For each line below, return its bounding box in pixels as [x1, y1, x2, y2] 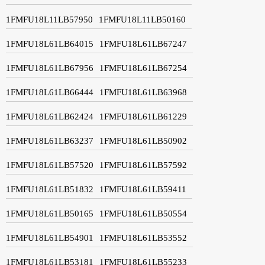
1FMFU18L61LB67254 [99, 63, 187, 73]
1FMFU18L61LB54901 [6, 232, 93, 243]
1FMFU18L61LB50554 [99, 208, 187, 218]
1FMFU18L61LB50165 [6, 208, 93, 218]
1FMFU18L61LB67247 [99, 38, 187, 49]
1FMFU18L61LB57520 [6, 160, 93, 170]
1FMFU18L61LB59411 [99, 184, 186, 194]
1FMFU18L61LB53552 [99, 232, 187, 243]
